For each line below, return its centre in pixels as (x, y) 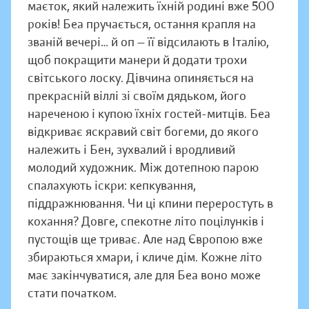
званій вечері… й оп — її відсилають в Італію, (148, 42)
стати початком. (72, 293)
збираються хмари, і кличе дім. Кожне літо (145, 258)
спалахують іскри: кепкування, (112, 186)
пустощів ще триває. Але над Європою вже (145, 240)
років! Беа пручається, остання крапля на (142, 24)
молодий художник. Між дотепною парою (143, 168)
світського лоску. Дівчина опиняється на (141, 78)
